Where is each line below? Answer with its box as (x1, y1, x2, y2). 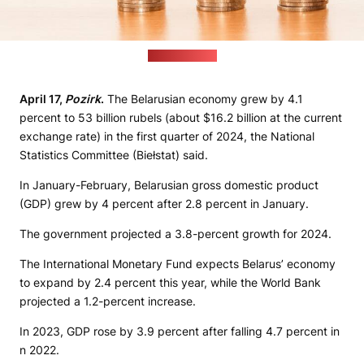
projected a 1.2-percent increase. (19, 294, 196, 309)
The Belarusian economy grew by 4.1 (104, 92, 303, 106)
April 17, (19, 92, 65, 106)
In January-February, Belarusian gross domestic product (19, 178, 318, 193)
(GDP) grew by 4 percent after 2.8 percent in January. (19, 197, 309, 211)
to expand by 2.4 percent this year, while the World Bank (19, 275, 321, 290)
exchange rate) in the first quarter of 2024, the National (19, 129, 314, 144)
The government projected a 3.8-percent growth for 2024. (19, 227, 331, 241)
